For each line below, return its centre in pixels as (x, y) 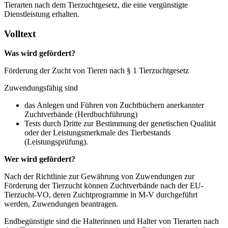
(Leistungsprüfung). (56, 142)
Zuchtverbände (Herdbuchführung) (81, 115)
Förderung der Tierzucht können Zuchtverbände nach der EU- (104, 186)
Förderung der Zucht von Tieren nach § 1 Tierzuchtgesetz (96, 71)
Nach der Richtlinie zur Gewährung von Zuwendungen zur (99, 177)
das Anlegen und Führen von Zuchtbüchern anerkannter (114, 105)
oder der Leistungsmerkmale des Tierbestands (97, 133)
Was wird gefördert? (40, 53)
